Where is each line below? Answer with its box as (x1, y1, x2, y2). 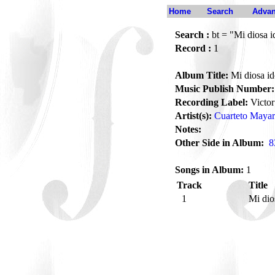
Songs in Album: (175, 165, 244, 175)
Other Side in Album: (175, 137, 264, 148)
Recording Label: (175, 97, 248, 107)
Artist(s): (175, 110, 212, 121)
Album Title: (175, 70, 228, 80)
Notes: (175, 124, 201, 134)
